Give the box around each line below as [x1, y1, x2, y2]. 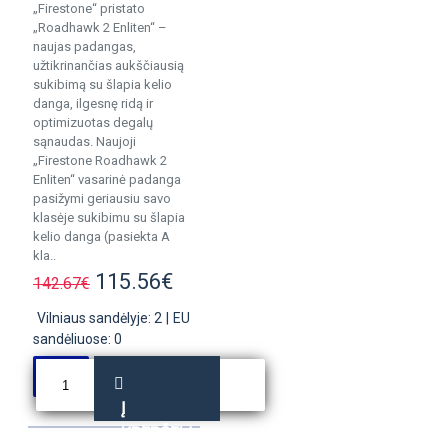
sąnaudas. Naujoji [33, 134, 136, 149]
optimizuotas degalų [33, 115, 153, 130]
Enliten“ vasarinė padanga [33, 172, 181, 187]
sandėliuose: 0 [33, 331, 122, 347]
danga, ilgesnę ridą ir [33, 96, 153, 111]
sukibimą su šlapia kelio [33, 77, 172, 92]
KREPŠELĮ [120, 423, 193, 443]
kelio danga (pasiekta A [33, 229, 170, 244]
